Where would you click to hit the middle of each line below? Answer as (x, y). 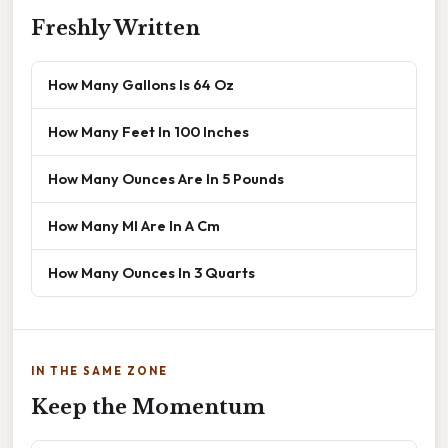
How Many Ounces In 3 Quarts (151, 273)
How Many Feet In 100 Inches (148, 132)
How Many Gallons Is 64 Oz (141, 85)
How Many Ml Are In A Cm (134, 226)
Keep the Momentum (148, 407)
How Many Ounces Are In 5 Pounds (166, 179)
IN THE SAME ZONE (99, 371)
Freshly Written (115, 28)
